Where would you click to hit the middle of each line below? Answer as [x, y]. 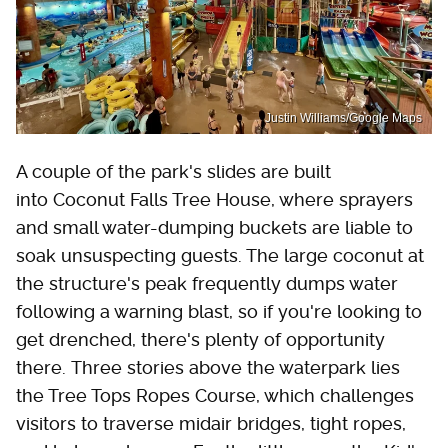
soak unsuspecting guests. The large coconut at [220, 256]
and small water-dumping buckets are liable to [214, 228]
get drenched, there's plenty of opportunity [200, 340]
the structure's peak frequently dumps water [207, 284]
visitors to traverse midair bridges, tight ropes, [211, 424]
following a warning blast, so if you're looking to [219, 312]
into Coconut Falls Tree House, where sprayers [214, 200]
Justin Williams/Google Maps [343, 118]
